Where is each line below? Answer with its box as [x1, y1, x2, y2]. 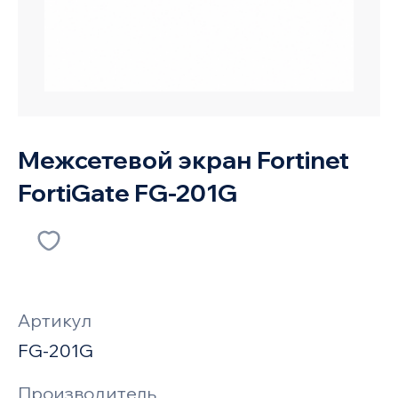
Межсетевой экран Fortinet [17, 143, 349, 175]
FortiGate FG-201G [17, 176, 237, 208]
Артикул [17, 308, 92, 331]
